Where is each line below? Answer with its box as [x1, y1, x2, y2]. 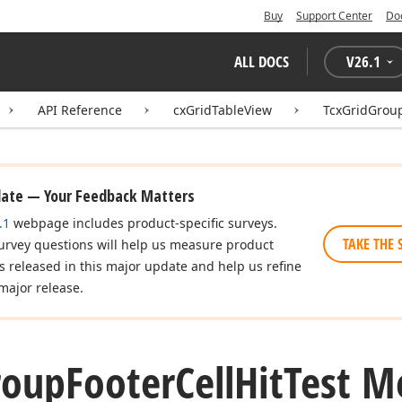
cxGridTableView [173, 101, 272, 118]
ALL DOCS [234, 51, 289, 72]
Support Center [296, 8, 372, 23]
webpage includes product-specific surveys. [10, 214, 277, 232]
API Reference [38, 101, 122, 118]
